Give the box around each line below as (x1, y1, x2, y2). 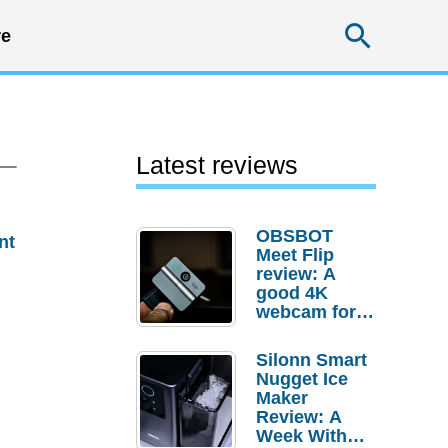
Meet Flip (256, 245, 334, 265)
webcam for (256, 302, 356, 322)
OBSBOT (256, 226, 333, 246)
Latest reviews (136, 151, 298, 179)
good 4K (256, 283, 328, 303)
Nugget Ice (256, 369, 348, 389)
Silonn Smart (256, 350, 367, 370)
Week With (256, 426, 347, 446)
